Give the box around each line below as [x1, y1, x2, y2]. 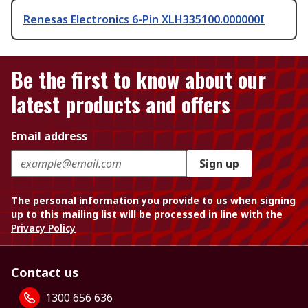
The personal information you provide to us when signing [11, 194, 296, 208]
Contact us [11, 264, 79, 281]
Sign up [199, 156, 239, 172]
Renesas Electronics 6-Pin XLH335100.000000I [23, 12, 265, 27]
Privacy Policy [11, 221, 76, 235]
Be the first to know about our [11, 64, 266, 96]
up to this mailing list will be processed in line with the [11, 208, 283, 221]
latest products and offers [11, 89, 230, 120]
